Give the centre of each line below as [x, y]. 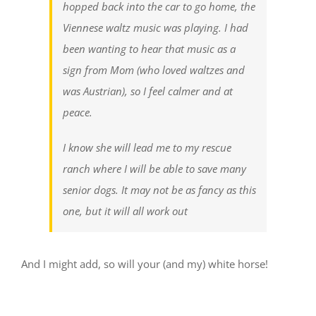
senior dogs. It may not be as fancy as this [159, 190]
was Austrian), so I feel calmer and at [148, 91]
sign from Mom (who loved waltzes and [154, 70]
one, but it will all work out [125, 211]
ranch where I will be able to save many [154, 169]
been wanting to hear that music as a [149, 49]
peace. [78, 113]
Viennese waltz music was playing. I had [156, 28]
